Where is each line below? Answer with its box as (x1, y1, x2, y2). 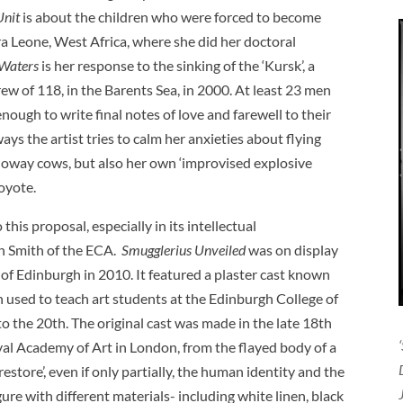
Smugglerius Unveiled (121, 240, 246, 258)
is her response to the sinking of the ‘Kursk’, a (39, 56, 316, 74)
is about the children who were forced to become (20, 7, 322, 25)
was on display (246, 240, 339, 258)
